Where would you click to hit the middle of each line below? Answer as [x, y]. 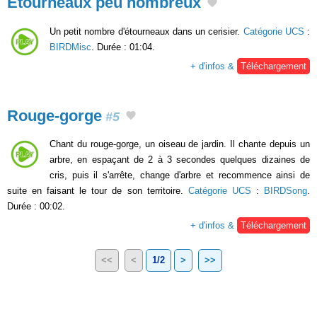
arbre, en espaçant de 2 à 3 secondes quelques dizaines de [180, 160]
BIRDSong [286, 191]
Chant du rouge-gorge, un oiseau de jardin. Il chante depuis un [180, 144]
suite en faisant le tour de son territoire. [98, 191]
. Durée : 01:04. [123, 47]
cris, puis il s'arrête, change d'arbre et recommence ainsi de [180, 175]
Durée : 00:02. [36, 207]
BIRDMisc [70, 47]
